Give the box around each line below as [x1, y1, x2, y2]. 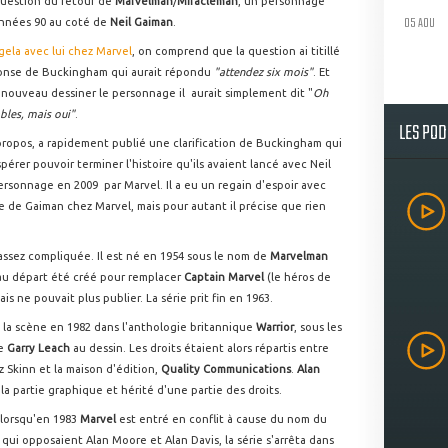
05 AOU [404, 12, 435, 34]
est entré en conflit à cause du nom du [116, 413, 327, 425]
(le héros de [267, 271, 331, 283]
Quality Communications [161, 363, 291, 375]
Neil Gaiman [110, 16, 173, 28]
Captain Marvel [181, 271, 267, 283]
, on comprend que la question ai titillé [132, 45, 340, 57]
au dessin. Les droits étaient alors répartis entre [70, 342, 329, 354]
